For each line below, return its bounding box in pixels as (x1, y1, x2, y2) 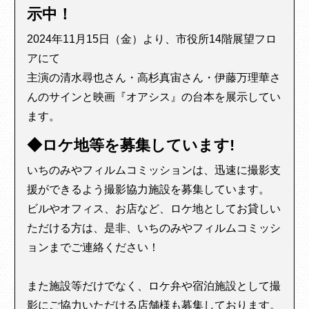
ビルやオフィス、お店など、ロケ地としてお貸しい (27, 203, 281, 215)
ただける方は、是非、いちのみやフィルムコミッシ (27, 222, 281, 235)
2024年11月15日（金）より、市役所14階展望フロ (27, 33, 277, 46)
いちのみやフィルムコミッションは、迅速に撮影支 (27, 164, 281, 177)
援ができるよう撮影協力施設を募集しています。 (27, 183, 270, 196)
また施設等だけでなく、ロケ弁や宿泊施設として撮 (27, 280, 281, 292)
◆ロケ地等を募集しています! (27, 137, 235, 154)
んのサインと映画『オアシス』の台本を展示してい (27, 91, 281, 103)
